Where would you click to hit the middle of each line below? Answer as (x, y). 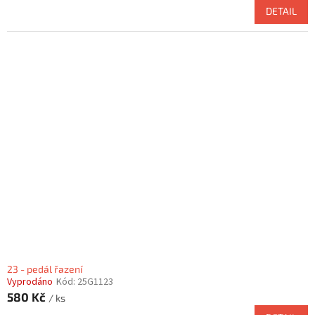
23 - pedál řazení (45, 269)
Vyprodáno (30, 282)
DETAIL (281, 11)
